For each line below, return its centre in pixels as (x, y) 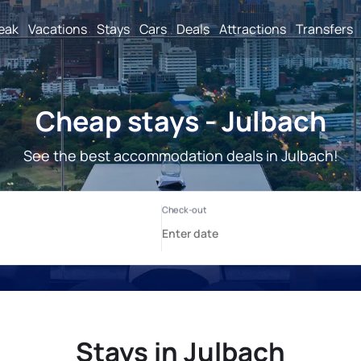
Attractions (253, 29)
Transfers (324, 29)
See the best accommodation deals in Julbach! (180, 156)
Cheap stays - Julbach (180, 121)
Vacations (58, 29)
